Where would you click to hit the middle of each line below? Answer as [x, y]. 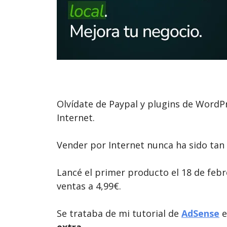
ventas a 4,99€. [89, 186]
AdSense [200, 213]
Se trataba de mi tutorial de [119, 213]
